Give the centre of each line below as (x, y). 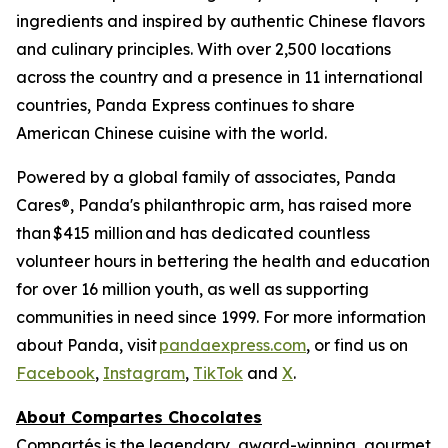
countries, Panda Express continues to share (185, 105)
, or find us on (357, 345)
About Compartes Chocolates (139, 417)
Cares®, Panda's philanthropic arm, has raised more (214, 205)
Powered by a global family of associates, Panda (206, 177)
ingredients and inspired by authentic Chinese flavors (220, 21)
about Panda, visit (87, 345)
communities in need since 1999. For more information (221, 317)
